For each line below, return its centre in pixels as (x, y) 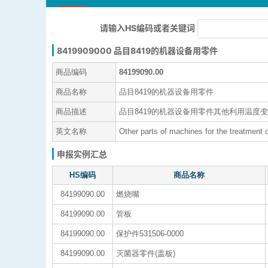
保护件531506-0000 (150, 234)
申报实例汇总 (82, 154)
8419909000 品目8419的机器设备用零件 (137, 51)
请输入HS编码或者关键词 (147, 28)
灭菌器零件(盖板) (146, 253)
